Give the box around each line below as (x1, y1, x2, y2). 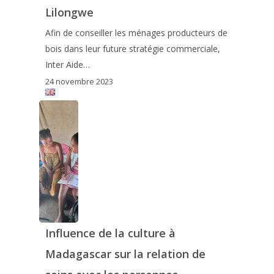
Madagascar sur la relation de (45, 246, 206, 262)
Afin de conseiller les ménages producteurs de (45, 26, 228, 39)
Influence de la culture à (45, 226, 176, 241)
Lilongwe (45, 4, 94, 20)
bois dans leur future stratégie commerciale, (45, 42, 220, 54)
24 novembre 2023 (45, 76, 113, 87)
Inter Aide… (45, 58, 90, 70)
